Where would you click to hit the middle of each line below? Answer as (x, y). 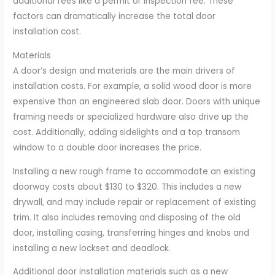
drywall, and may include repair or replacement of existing (135, 202)
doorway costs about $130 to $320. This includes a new (127, 187)
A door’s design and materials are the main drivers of (124, 71)
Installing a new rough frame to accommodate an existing (134, 171)
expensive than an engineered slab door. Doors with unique (137, 102)
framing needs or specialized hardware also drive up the (131, 117)
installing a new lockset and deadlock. (92, 248)
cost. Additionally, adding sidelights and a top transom (127, 132)
